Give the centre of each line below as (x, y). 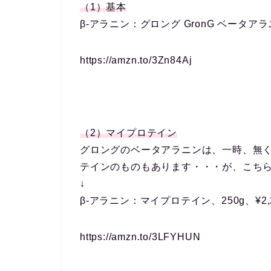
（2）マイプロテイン (129, 132)
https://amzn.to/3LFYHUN (140, 237)
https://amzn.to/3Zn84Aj (136, 60)
